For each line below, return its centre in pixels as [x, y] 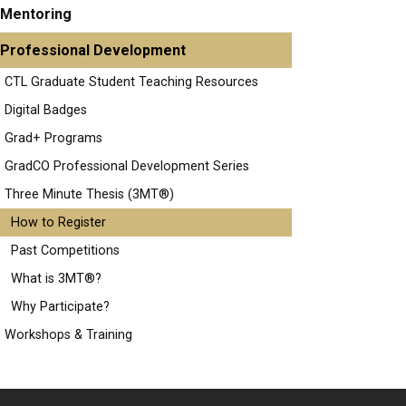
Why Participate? [60, 307]
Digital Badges [46, 110]
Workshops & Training [68, 335]
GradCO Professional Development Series [127, 166]
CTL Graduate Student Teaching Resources [131, 82]
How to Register [58, 222]
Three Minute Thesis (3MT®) [89, 194]
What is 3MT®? [56, 279]
